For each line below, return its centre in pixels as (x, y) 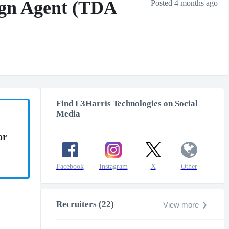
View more (181, 205)
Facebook (70, 166)
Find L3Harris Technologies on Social (127, 104)
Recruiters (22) (85, 204)
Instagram (113, 166)
